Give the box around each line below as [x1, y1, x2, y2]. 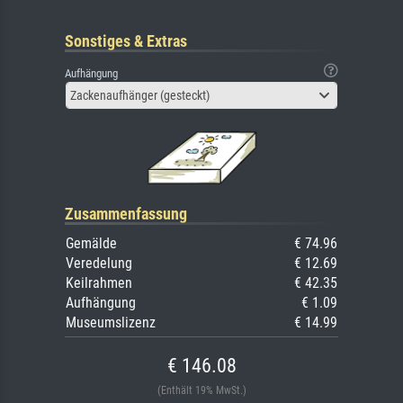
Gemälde [66, 235, 117, 253]
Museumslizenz [66, 314, 156, 332]
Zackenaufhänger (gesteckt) [70, 88, 210, 103]
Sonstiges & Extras [65, 31, 187, 51]
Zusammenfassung [65, 204, 187, 224]
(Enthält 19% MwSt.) [157, 384, 246, 398]
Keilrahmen [66, 274, 132, 292]
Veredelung [66, 255, 132, 273]
